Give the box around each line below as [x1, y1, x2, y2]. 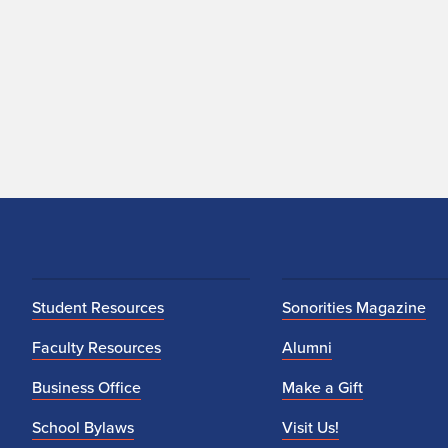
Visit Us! [281, 416, 339, 439]
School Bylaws [32, 416, 134, 439]
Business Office [32, 376, 141, 399]
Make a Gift [281, 376, 363, 399]
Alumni [281, 336, 332, 359]
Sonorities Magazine [281, 296, 426, 319]
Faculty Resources [32, 336, 161, 359]
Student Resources [32, 296, 164, 319]
